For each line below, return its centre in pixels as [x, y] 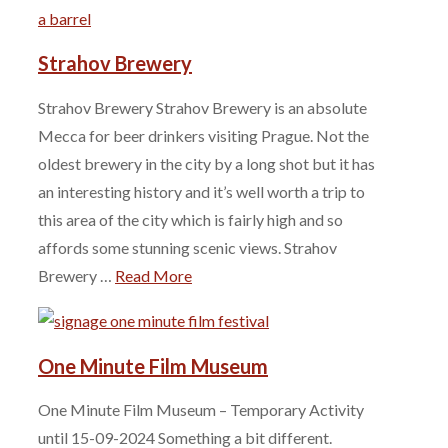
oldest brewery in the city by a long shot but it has [206, 163]
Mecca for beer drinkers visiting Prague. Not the [203, 135]
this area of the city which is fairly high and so [190, 219]
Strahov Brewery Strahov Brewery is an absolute [202, 107]
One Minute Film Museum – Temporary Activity [201, 410]
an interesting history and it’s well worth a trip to [201, 191]
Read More [153, 275]
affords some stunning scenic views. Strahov [187, 247]
